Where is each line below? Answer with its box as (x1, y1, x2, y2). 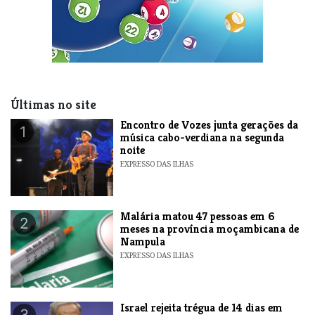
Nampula (120, 234, 166, 250)
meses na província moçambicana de (120, 221, 300, 237)
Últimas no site (11, 97, 96, 113)
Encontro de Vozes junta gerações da (120, 117, 299, 133)
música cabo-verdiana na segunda (120, 130, 285, 146)
